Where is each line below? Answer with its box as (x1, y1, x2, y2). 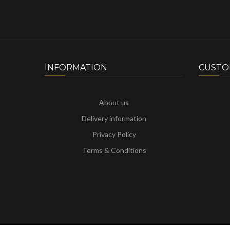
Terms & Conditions (82, 145, 146, 155)
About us (99, 98, 129, 107)
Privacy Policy (92, 129, 136, 139)
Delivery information (82, 113, 146, 123)
